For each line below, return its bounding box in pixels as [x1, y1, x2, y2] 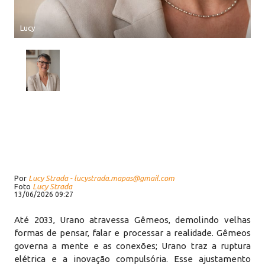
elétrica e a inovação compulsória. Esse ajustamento [14, 254, 251, 264]
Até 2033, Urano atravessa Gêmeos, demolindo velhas [14, 215, 251, 225]
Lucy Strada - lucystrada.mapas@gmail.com [28, 174, 175, 182]
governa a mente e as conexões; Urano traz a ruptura [14, 241, 251, 251]
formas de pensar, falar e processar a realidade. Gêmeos [14, 228, 251, 238]
